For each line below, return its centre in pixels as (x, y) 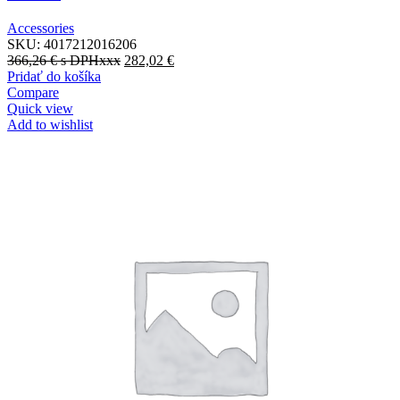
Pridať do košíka (54, 77)
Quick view (40, 109)
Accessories (41, 29)
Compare (33, 93)
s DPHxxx (89, 61)
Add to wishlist (50, 125)
